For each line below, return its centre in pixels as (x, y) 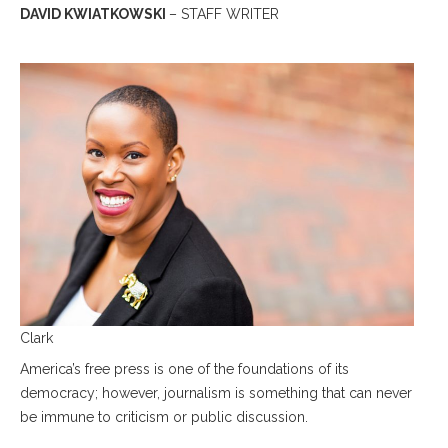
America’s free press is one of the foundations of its (184, 369)
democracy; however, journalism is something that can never (216, 393)
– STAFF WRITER (224, 14)
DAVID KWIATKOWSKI (94, 14)
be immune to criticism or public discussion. (166, 417)
